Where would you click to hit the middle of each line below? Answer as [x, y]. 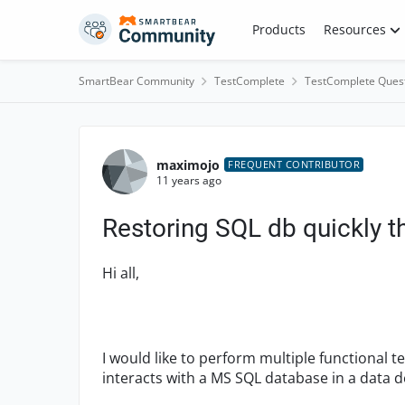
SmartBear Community [137, 81]
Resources [354, 29]
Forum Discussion [194, 142]
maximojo [188, 165]
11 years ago [189, 180]
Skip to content [142, 26]
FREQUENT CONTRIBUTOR [294, 164]
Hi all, [121, 273]
